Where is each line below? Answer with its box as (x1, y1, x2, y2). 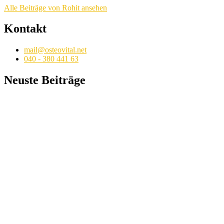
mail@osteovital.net (24, 45, 86, 54)
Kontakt (4, 22, 46, 35)
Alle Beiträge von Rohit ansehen (4, 3, 107, 12)
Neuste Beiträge (4, 73, 85, 87)
